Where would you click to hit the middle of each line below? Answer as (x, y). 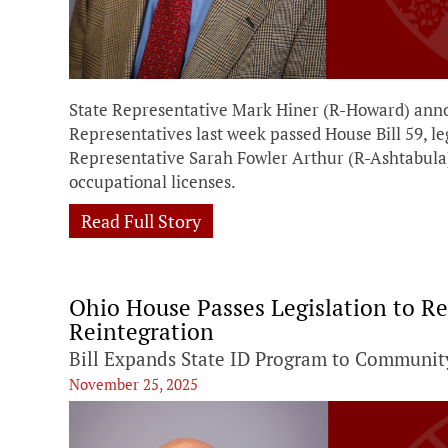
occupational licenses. (152, 181)
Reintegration (141, 331)
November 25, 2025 (133, 383)
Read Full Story (141, 220)
